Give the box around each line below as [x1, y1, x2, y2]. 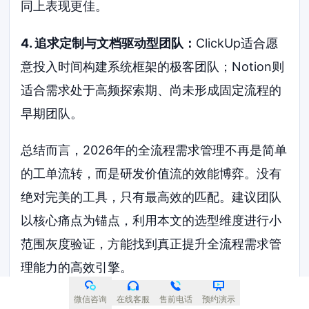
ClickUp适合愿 [196, 35, 279, 50]
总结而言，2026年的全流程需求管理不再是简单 [21, 143, 288, 158]
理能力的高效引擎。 [21, 260, 133, 275]
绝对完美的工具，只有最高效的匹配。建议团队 [21, 190, 282, 205]
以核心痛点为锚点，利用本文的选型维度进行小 [21, 213, 282, 228]
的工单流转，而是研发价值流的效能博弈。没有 [21, 166, 282, 181]
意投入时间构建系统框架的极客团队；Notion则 [21, 59, 285, 74]
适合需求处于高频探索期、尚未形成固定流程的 [21, 82, 282, 97]
